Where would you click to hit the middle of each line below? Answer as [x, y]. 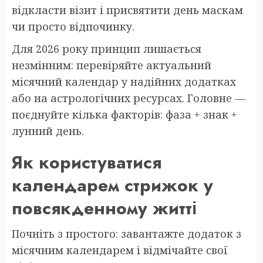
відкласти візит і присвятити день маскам [127, 10]
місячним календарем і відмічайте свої [120, 250]
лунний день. [48, 131]
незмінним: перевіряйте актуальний [112, 65]
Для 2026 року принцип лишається [107, 48]
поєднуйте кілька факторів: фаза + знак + [124, 114]
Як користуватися [87, 162]
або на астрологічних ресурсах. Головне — [129, 98]
